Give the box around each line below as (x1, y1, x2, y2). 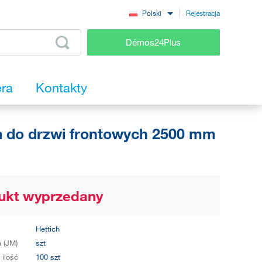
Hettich (36, 224, 60, 234)
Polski (142, 8, 161, 18)
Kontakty (36, 80, 87, 96)
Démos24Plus (126, 36, 181, 47)
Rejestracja (186, 8, 220, 18)
